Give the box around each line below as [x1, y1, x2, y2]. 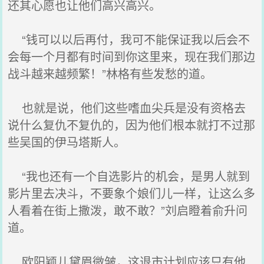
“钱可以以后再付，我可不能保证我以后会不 [8, 31, 250, 48]
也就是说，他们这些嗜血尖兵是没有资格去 [8, 99, 246, 116]
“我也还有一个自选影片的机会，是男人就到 [8, 167, 250, 184]
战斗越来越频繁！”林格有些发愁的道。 [8, 65, 213, 82]
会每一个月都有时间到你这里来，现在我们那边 [8, 48, 256, 65]
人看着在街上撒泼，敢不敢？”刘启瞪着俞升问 [8, 202, 248, 219]
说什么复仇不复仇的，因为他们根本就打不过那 [8, 116, 256, 133]
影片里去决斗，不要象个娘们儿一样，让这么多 [8, 184, 256, 202]
